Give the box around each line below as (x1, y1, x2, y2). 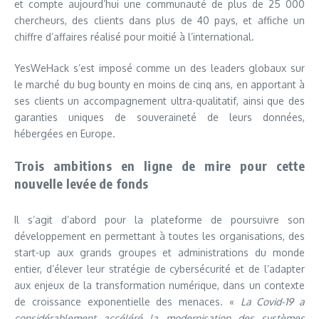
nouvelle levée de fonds (14, 174, 149, 192)
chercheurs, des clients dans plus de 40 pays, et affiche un (14, 14, 305, 26)
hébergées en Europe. (14, 127, 115, 140)
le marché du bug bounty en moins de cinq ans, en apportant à (14, 78, 305, 90)
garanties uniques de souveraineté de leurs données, (14, 110, 305, 123)
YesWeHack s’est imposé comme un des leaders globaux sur (14, 61, 305, 74)
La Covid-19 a (240, 295, 305, 308)
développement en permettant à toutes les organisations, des (14, 229, 305, 242)
